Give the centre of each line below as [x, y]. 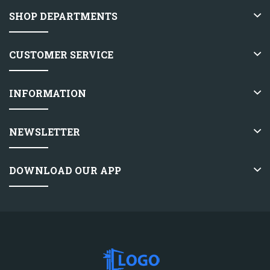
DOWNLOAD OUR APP [65, 170]
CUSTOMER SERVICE [61, 54]
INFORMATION [48, 93]
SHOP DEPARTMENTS [63, 16]
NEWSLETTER [45, 131]
